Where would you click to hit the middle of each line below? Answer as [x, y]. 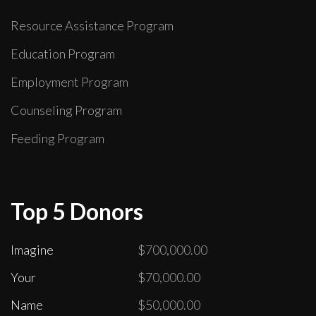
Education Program [63, 53]
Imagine [32, 249]
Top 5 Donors [77, 211]
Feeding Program [57, 138]
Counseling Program [66, 110]
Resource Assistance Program [92, 25]
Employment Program [69, 81]
